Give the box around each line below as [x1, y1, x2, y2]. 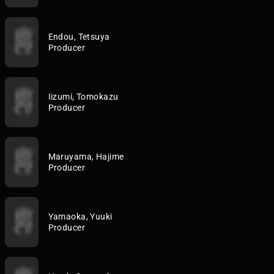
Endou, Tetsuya [48, 32, 110, 42]
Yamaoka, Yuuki [48, 212, 113, 221]
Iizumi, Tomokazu [48, 92, 119, 102]
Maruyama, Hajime [48, 152, 124, 161]
